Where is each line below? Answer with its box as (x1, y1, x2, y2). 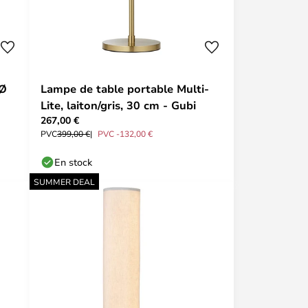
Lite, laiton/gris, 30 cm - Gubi (41, 98, 196, 113)
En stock (54, 155, 92, 168)
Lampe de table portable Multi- (41, 81, 209, 96)
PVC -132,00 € (98, 128, 153, 139)
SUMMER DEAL (34, 176, 95, 187)
